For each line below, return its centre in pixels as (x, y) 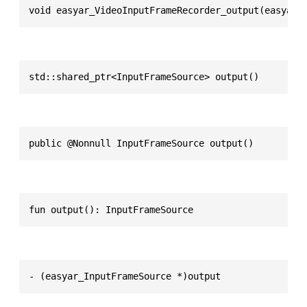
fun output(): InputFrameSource (111, 209)
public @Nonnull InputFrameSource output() (141, 143)
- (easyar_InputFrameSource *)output (125, 276)
